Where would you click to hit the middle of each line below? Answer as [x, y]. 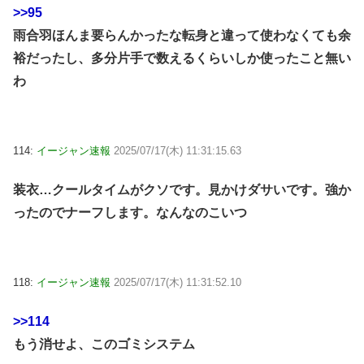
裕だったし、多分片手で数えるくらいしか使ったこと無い [182, 58]
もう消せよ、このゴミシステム [104, 344]
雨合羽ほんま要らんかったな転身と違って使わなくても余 [182, 35]
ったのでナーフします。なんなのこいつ [130, 212]
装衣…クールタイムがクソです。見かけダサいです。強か [182, 189]
